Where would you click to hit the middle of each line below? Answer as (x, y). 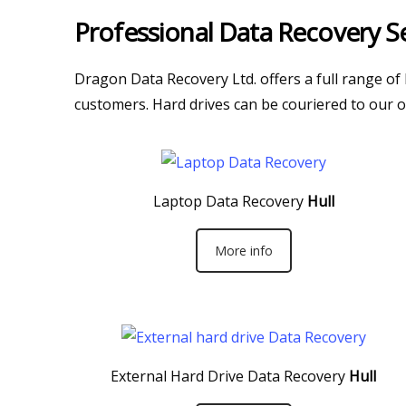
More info (243, 251)
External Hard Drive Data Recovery (228, 376)
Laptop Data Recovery (228, 201)
